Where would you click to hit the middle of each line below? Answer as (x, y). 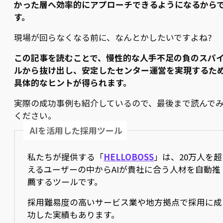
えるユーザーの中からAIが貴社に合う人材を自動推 (124, 169)
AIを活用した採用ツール (76, 130)
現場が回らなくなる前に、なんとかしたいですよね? (113, 37)
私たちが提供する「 (66, 157)
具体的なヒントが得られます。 (73, 82)
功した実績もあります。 (74, 214)
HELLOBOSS (129, 157)
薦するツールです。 (65, 181)
